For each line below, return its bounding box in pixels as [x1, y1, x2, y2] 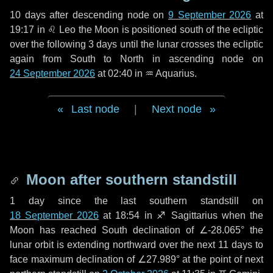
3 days [88, 39, 118, 49]
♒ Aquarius [145, 68, 194, 79]
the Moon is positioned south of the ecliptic [76, 24, 263, 35]
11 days [218, 239, 253, 250]
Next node [152, 103, 202, 115]
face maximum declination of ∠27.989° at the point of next [10, 254, 263, 264]
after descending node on [45, 10, 169, 20]
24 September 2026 [10, 68, 95, 79]
